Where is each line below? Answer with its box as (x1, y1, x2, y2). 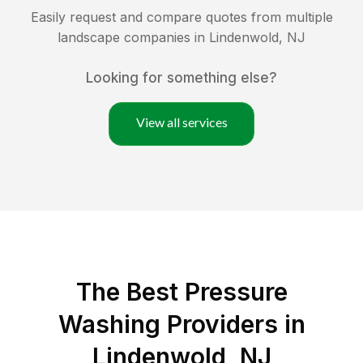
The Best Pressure (75, 277, 288, 307)
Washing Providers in (58, 310, 305, 340)
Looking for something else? (86, 70, 277, 87)
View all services (135, 114, 228, 130)
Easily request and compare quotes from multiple (30, 9, 333, 26)
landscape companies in (58, 29, 209, 46)
